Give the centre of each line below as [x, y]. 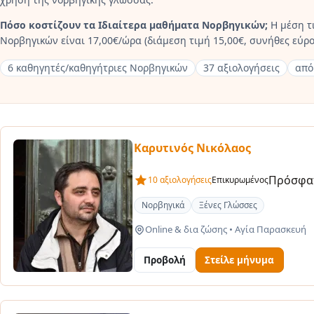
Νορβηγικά [163, 205]
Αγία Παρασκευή [269, 230]
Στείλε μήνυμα [240, 260]
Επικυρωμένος [240, 179]
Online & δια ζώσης [187, 230]
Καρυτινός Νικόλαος [192, 148]
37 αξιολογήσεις [241, 68]
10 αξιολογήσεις [179, 179]
